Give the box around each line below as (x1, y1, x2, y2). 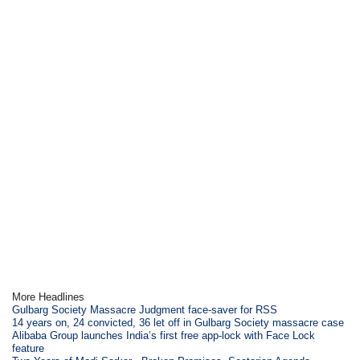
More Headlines (12, 291, 85, 303)
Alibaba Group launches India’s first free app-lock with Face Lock (12, 329, 316, 342)
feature (12, 342, 45, 354)
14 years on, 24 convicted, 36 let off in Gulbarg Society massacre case (12, 317, 345, 329)
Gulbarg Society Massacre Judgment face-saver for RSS (12, 304, 278, 316)
